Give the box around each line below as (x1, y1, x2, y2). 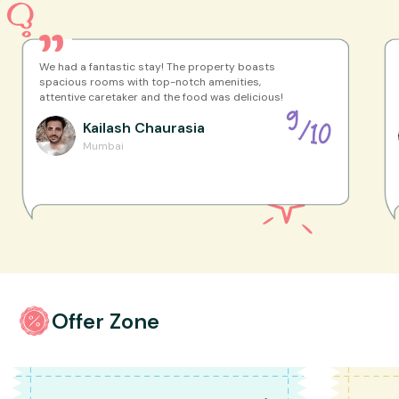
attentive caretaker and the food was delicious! (39, 89, 283, 104)
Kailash (83, 118, 131, 138)
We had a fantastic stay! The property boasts (39, 59, 275, 74)
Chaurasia (134, 118, 205, 138)
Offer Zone (52, 306, 159, 335)
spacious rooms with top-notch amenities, (39, 74, 261, 89)
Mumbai (83, 139, 124, 154)
